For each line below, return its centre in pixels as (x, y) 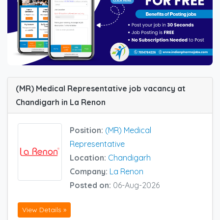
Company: (90, 172)
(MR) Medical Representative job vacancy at (101, 89)
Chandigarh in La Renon (61, 102)
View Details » (44, 209)
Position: (87, 130)
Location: (89, 158)
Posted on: (91, 185)
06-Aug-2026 (136, 185)
